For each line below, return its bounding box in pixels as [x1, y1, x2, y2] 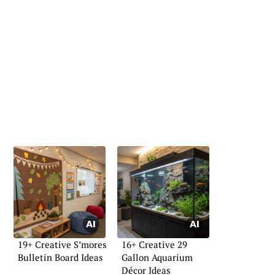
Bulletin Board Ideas [18, 250, 103, 263]
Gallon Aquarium [122, 250, 193, 263]
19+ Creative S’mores [18, 238, 107, 250]
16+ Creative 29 [122, 238, 187, 250]
